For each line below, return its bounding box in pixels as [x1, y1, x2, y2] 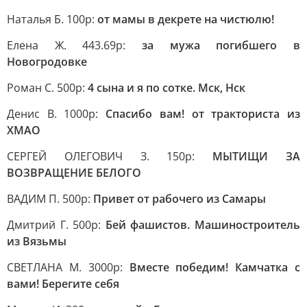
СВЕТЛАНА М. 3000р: [7, 260, 130, 275]
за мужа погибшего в [142, 38, 300, 53]
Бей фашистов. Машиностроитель [105, 217, 301, 232]
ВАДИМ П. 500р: [7, 191, 93, 206]
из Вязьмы [7, 234, 66, 249]
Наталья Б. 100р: [7, 12, 97, 27]
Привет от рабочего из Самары [93, 191, 266, 206]
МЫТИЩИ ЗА [212, 149, 301, 164]
